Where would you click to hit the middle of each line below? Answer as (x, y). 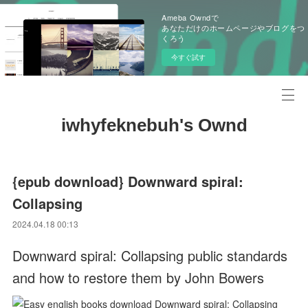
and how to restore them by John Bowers (139, 277)
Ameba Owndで (190, 17)
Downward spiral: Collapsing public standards (150, 255)
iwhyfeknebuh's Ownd (154, 125)
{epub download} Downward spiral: (128, 181)
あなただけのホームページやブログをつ (233, 27)
